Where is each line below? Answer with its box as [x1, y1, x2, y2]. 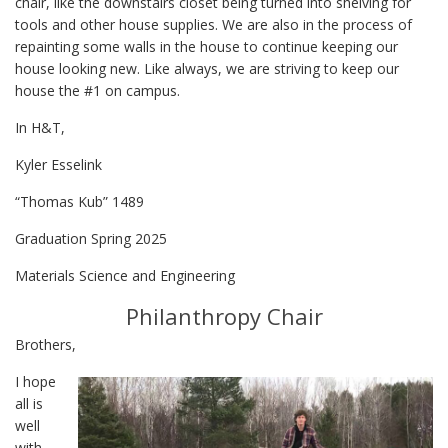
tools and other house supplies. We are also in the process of [15, 14, 412, 34]
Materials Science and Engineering [15, 265, 235, 285]
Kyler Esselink [15, 154, 102, 174]
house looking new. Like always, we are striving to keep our [15, 58, 399, 78]
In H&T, [15, 117, 65, 137]
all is [15, 393, 43, 413]
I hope [15, 371, 56, 391]
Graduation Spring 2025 [15, 228, 167, 248]
